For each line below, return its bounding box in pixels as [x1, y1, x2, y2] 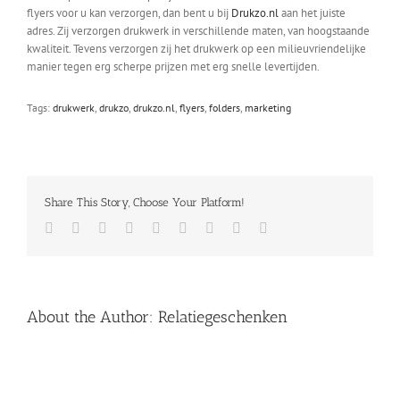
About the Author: [27, 307, 158, 328]
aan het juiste [279, 5, 346, 21]
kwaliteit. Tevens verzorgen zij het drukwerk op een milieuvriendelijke [27, 41, 366, 57]
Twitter [79, 220, 120, 236]
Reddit [133, 220, 171, 236]
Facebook [53, 220, 108, 236]
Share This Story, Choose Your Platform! [45, 196, 245, 210]
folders [209, 101, 240, 115]
